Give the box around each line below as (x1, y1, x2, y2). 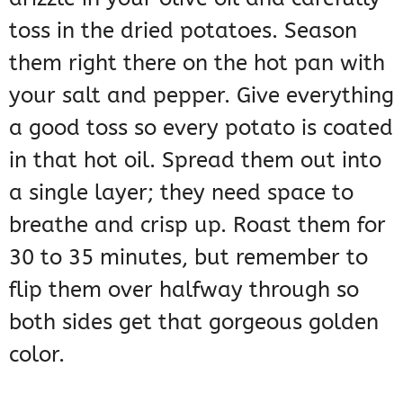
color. (9, 342, 65, 368)
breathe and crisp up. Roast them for (9, 212, 386, 238)
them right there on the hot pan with (9, 50, 385, 76)
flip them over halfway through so (9, 277, 359, 303)
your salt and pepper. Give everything (9, 83, 394, 109)
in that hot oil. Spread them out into (9, 148, 381, 174)
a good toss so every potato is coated (9, 115, 393, 141)
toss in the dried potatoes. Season (9, 18, 357, 44)
